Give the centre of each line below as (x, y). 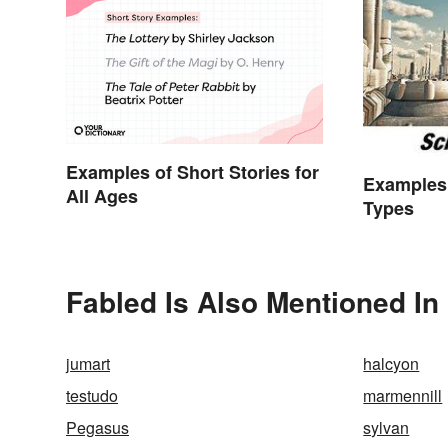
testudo (92, 396)
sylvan (386, 428)
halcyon (391, 364)
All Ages (102, 195)
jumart (88, 364)
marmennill (403, 396)
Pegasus (97, 428)
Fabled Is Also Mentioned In (252, 302)
